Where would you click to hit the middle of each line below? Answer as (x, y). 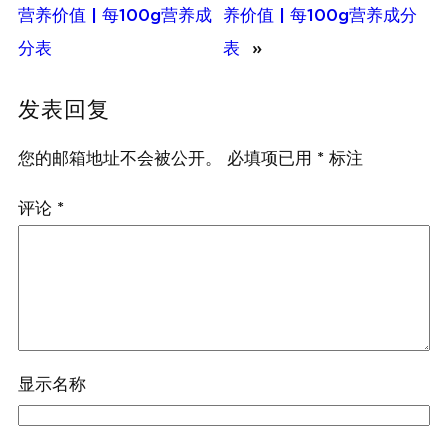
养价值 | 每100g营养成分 (320, 16)
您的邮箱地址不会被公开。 (120, 159)
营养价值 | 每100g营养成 (115, 16)
